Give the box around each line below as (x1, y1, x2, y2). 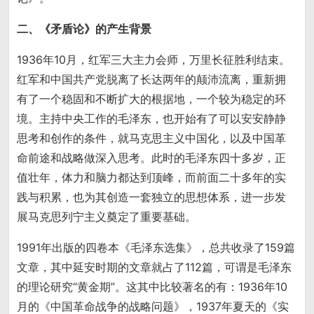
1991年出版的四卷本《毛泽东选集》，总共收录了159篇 (17, 240, 296, 255)
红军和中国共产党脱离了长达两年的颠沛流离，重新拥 (17, 72, 287, 87)
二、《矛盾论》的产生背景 (17, 22, 152, 36)
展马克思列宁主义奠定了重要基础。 (17, 210, 197, 224)
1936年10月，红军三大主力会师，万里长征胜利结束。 (17, 53, 291, 67)
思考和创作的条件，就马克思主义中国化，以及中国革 (17, 131, 287, 146)
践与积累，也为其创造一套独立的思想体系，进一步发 (17, 190, 287, 205)
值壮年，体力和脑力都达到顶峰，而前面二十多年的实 (17, 170, 287, 185)
